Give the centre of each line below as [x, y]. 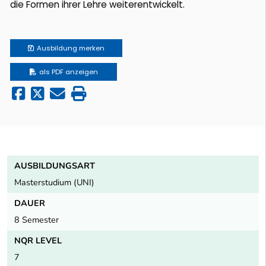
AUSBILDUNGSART [55, 165]
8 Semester [37, 219]
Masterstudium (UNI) [54, 182]
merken [92, 48]
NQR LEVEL [38, 240]
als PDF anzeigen [68, 72]
